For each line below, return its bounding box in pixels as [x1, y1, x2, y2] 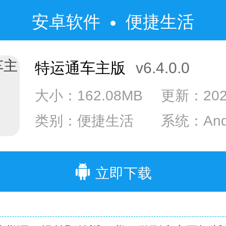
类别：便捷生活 [35, 113, 134, 129]
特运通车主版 [35, 60, 126, 76]
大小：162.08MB [35, 88, 143, 103]
